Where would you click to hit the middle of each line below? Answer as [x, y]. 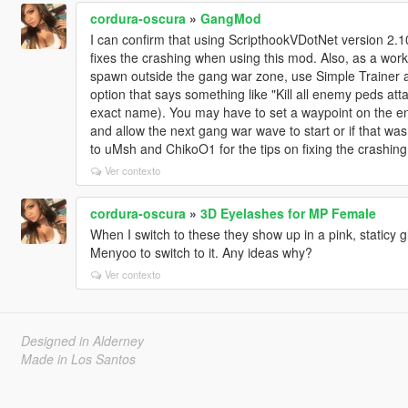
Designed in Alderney [82, 340]
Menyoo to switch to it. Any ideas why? [201, 252]
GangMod [230, 18]
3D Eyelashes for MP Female [288, 213]
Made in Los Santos [78, 358]
